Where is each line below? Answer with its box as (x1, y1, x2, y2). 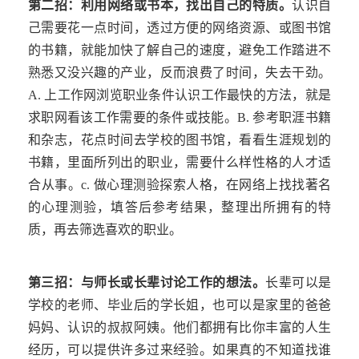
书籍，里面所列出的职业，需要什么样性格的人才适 (28, 155, 331, 170)
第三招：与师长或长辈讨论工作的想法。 (28, 276, 266, 290)
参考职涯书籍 (252, 111, 332, 125)
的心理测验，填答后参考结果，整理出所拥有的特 (28, 200, 331, 215)
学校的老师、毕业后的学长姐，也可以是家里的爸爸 (28, 298, 331, 313)
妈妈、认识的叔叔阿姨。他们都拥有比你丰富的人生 (28, 321, 331, 335)
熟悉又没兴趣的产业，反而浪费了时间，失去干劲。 (28, 66, 331, 80)
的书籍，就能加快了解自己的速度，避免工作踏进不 (28, 43, 331, 58)
